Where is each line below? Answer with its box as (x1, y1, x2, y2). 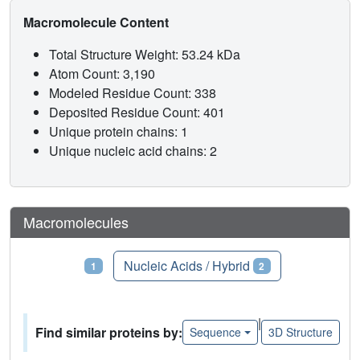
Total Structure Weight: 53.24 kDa (49, 44, 243, 63)
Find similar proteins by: (35, 322, 182, 342)
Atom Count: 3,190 (49, 63, 158, 83)
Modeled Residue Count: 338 (49, 83, 219, 102)
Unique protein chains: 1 (49, 121, 188, 141)
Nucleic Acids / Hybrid (123, 256, 253, 275)
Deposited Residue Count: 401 (49, 102, 228, 121)
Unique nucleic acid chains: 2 (49, 141, 217, 160)
